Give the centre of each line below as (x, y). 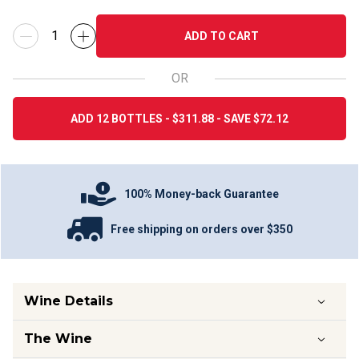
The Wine (58, 339)
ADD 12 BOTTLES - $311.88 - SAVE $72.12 (179, 119)
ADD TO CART (221, 36)
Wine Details (69, 301)
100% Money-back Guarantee (202, 194)
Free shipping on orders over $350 (201, 229)
